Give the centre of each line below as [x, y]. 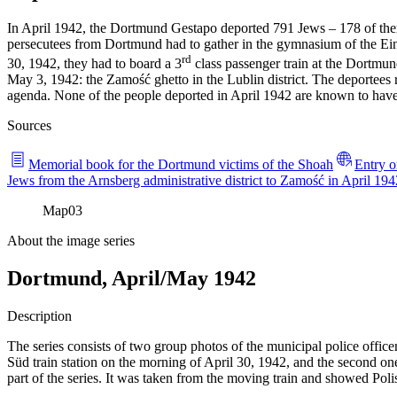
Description [39, 316]
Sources [29, 126]
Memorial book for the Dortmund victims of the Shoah [181, 165]
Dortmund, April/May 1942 [132, 279]
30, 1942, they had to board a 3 [94, 64]
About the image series [71, 241]
